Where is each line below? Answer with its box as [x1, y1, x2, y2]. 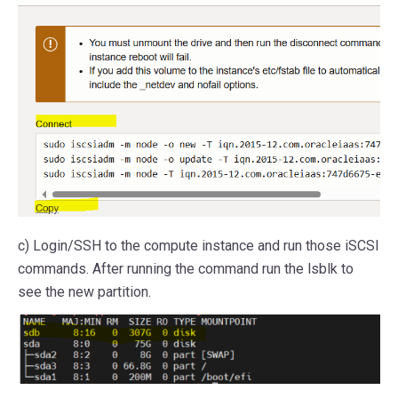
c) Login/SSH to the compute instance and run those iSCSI [18, 236, 379, 254]
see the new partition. [18, 283, 151, 300]
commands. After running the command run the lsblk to [18, 259, 354, 277]
